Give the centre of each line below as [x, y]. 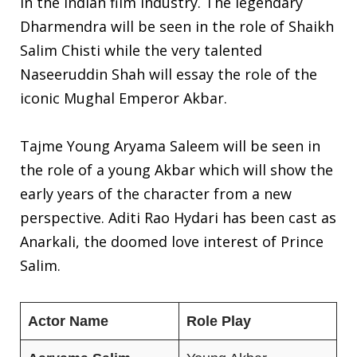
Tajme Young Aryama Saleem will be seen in [170, 145]
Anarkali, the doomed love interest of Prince [172, 241]
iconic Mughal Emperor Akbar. [126, 98]
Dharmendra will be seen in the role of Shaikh [177, 26]
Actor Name [68, 321]
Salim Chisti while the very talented [141, 50]
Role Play [219, 321]
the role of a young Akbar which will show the [177, 169]
